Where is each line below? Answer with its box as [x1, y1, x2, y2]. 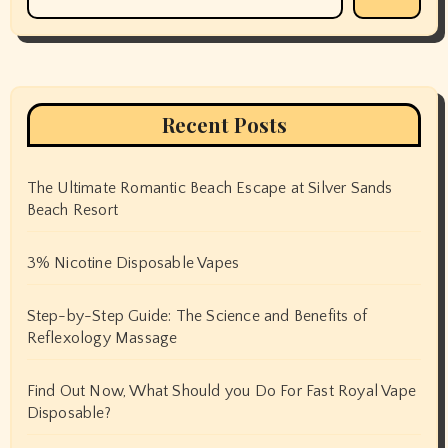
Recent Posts [161, 110, 287, 138]
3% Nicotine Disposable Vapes [26, 253, 240, 272]
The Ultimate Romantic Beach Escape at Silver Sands [26, 178, 393, 197]
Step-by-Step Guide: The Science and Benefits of [26, 306, 367, 325]
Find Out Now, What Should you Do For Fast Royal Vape [26, 381, 416, 400]
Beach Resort [26, 200, 118, 219]
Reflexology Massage [26, 328, 178, 347]
